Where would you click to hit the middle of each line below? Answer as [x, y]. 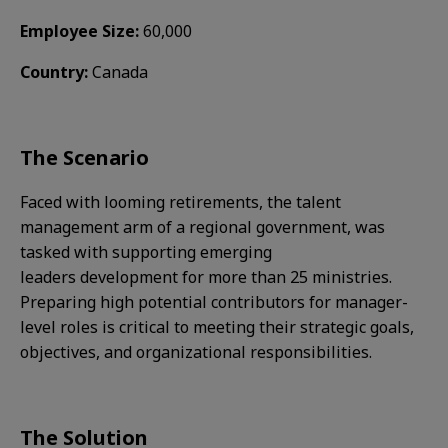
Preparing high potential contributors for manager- [214, 302]
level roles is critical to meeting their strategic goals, [217, 327]
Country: [56, 72]
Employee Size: [81, 31]
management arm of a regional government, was [202, 227]
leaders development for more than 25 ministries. [206, 277]
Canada [120, 72]
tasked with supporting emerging [146, 252]
